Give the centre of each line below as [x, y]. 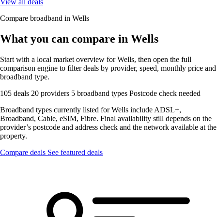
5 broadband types [100, 93]
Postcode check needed [165, 93]
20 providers [51, 93]
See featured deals [75, 152]
